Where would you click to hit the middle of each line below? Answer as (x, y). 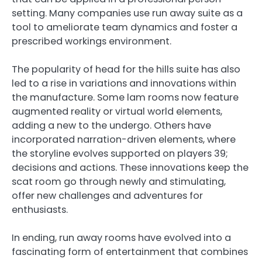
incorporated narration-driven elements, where (124, 139)
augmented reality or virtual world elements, (117, 111)
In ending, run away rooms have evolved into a (121, 237)
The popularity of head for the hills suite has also (126, 69)
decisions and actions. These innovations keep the (130, 167)
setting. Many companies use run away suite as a (127, 13)
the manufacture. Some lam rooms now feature (125, 97)
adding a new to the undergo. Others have (111, 125)
